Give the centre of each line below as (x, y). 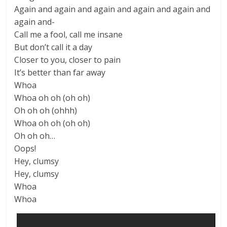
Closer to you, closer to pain (68, 60)
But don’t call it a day (53, 47)
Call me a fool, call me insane (69, 34)
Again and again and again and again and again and (112, 9)
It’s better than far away (60, 72)
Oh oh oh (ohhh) (46, 110)
